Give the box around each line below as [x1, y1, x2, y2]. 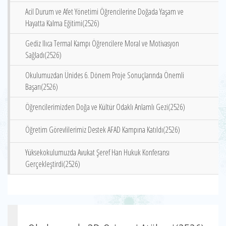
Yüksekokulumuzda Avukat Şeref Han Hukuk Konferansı [25, 147, 169, 158]
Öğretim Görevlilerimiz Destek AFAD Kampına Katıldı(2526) [25, 124, 180, 135]
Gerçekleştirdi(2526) [25, 158, 80, 169]
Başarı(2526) [25, 81, 58, 92]
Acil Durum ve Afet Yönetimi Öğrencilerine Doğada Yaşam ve [25, 6, 184, 17]
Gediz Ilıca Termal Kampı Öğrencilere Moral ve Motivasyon [25, 38, 179, 49]
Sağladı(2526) [25, 49, 62, 61]
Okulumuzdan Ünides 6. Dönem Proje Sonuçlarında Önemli [25, 70, 184, 81]
